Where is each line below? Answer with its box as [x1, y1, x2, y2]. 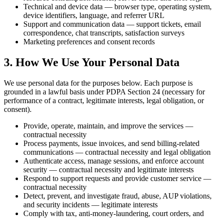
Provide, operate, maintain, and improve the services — [23, 121, 193, 130]
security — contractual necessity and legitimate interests [23, 165, 194, 174]
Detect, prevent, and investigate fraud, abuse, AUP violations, [23, 191, 212, 200]
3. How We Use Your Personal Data [4, 55, 180, 69]
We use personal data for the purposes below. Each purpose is [4, 78, 193, 87]
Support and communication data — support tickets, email [23, 19, 201, 28]
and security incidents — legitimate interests [23, 200, 158, 209]
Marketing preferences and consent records [23, 37, 155, 46]
